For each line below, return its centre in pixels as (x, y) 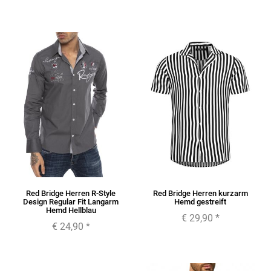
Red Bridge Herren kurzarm (200, 194)
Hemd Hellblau (71, 211)
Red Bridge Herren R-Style (71, 194)
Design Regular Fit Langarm (71, 202)
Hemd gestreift (200, 202)
